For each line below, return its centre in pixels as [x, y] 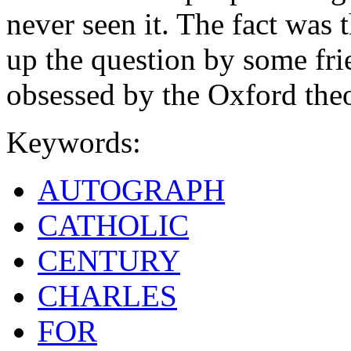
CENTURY [109, 260]
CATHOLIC [113, 225]
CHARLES [107, 295]
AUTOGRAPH [131, 190]
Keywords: [74, 142]
